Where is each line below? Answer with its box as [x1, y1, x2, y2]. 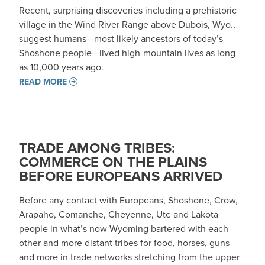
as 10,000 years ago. [19, 60, 106, 73]
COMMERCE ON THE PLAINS [19, 151, 207, 172]
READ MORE [19, 76, 67, 88]
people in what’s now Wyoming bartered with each [19, 222, 228, 235]
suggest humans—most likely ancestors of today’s [19, 32, 223, 45]
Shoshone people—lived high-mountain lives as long [19, 46, 235, 59]
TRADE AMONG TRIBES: [19, 137, 175, 158]
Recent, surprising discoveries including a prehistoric [19, 4, 237, 17]
